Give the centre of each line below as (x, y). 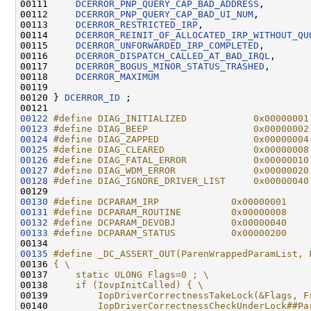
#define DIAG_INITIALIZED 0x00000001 (181, 118)
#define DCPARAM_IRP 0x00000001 (170, 201)
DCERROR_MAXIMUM (117, 76)
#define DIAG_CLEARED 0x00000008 (181, 149)
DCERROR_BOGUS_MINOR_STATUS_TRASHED (170, 66)
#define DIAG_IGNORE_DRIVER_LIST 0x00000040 (181, 180)
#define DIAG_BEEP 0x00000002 (181, 128)
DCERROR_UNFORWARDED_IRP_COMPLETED (167, 45)
